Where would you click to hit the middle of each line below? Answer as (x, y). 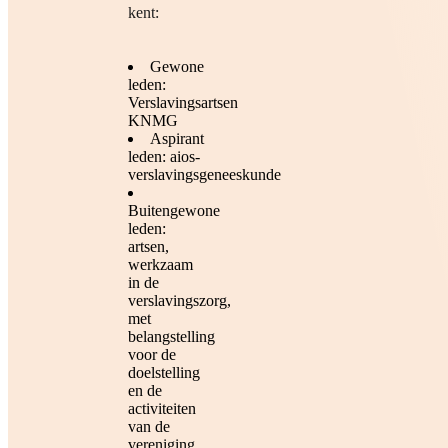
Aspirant (177, 139)
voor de (152, 355)
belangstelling (171, 337)
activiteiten (162, 409)
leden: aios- (164, 157)
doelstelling (164, 373)
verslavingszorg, (179, 301)
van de (149, 427)
